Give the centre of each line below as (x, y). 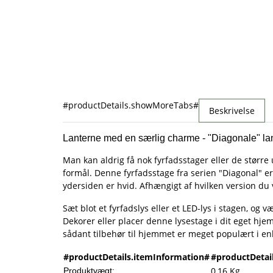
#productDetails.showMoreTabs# (131, 105)
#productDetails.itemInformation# (136, 257)
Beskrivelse (232, 111)
